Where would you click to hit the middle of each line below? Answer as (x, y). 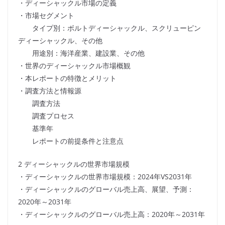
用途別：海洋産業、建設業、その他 (81, 53)
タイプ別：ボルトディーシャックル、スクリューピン (109, 28)
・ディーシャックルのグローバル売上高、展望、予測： (106, 189)
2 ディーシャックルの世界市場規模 (74, 164)
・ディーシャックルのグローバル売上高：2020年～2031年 (111, 214)
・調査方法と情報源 (50, 91)
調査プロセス (46, 116)
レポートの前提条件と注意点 (71, 141)
